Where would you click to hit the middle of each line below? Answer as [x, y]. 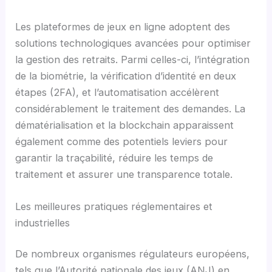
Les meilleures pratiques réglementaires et [114, 206]
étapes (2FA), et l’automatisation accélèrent [117, 92]
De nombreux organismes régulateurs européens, [133, 254]
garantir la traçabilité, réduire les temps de [114, 158]
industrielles [43, 223]
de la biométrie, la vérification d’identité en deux [126, 76]
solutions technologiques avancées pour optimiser [133, 43]
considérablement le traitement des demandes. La [131, 108]
